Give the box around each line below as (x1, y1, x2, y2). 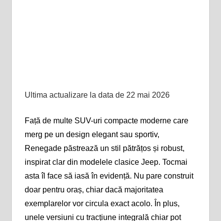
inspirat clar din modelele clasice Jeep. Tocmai (24, 157, 187, 166)
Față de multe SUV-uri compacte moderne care (24, 116, 188, 125)
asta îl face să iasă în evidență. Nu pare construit (24, 171, 193, 180)
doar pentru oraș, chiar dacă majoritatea (24, 185, 163, 194)
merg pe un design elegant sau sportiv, (24, 130, 159, 139)
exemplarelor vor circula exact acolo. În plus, (24, 199, 180, 208)
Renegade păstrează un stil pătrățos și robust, (24, 144, 184, 152)
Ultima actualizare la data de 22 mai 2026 (24, 90, 170, 99)
